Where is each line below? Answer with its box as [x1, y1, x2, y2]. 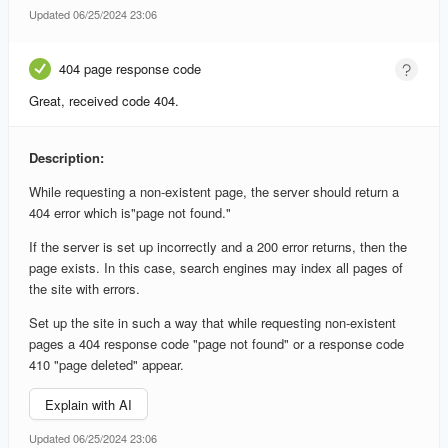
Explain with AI [45, 394, 132, 414]
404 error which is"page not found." [29, 203, 231, 223]
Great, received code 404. [29, 91, 179, 111]
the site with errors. [29, 279, 140, 299]
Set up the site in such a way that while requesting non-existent [29, 313, 396, 333]
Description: [29, 148, 104, 168]
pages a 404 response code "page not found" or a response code [29, 334, 404, 354]
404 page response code [59, 59, 201, 79]
